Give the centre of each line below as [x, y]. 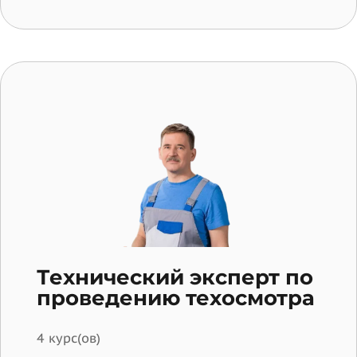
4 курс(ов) [69, 338]
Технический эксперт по [175, 278]
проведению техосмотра [176, 298]
